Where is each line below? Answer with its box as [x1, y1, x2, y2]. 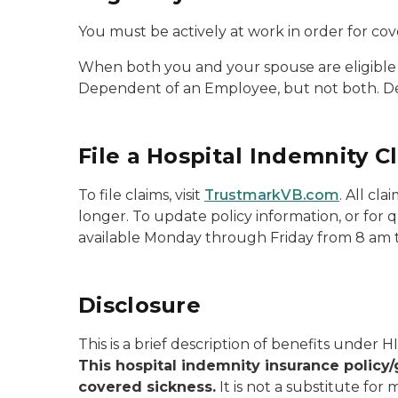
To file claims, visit [78, 187, 204, 203]
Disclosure [78, 292, 201, 318]
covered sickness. [78, 378, 216, 395]
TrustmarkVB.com [204, 187, 339, 203]
